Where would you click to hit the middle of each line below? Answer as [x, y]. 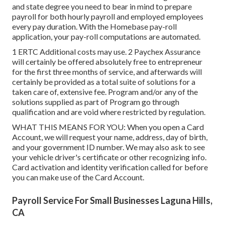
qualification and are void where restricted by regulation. [109, 111]
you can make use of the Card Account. [78, 177]
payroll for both [40, 16]
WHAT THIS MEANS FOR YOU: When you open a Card [108, 127]
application [31, 36]
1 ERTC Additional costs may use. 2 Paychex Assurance [106, 51]
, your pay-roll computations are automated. [126, 36]
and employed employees [159, 16]
